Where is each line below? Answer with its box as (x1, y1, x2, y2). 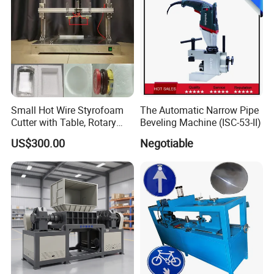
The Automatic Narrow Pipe (139, 103, 259, 117)
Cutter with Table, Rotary (11, 116, 117, 130)
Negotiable (139, 135, 193, 150)
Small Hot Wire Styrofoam (11, 103, 124, 117)
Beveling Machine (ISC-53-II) (139, 116, 261, 130)
